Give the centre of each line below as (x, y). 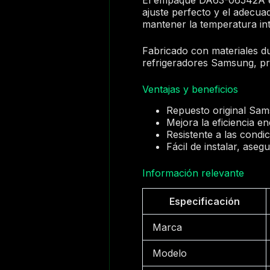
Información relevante (193, 173)
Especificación (204, 201)
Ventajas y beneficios (190, 89)
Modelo (170, 253)
